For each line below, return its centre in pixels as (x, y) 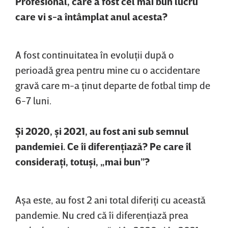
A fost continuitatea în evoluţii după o (95, 55)
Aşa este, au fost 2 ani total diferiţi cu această (110, 200)
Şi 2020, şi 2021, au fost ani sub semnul (102, 131)
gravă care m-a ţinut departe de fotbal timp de (113, 85)
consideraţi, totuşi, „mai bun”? (82, 162)
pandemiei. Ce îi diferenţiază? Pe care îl (103, 146)
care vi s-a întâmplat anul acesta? (91, 17)
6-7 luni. (33, 101)
